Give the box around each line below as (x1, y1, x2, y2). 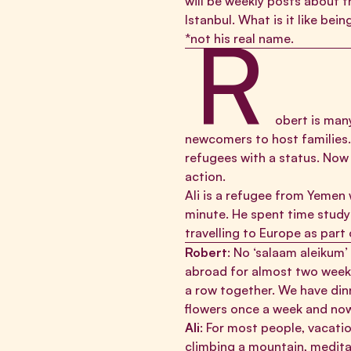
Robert (185, 244, 227, 260)
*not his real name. (185, 31, 294, 46)
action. (185, 168, 226, 184)
